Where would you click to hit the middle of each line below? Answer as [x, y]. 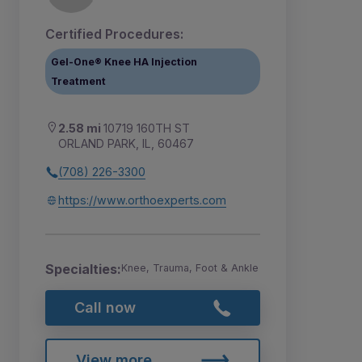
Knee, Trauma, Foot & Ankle [190, 268]
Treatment [79, 81]
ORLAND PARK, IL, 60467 [126, 144]
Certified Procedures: [114, 34]
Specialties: [83, 269]
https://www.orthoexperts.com [142, 200]
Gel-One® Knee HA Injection [124, 61]
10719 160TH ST [147, 128]
